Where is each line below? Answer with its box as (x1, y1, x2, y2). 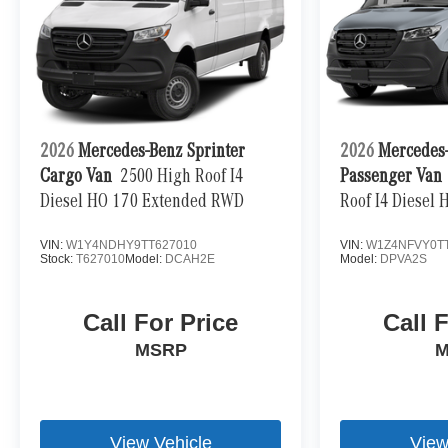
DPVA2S (380, 251, 428, 266)
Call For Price (83, 308, 238, 336)
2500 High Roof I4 (120, 167, 243, 188)
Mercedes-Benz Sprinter (78, 142, 245, 163)
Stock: (40, 251, 76, 266)
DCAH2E (165, 251, 215, 266)
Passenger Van (340, 167, 443, 188)
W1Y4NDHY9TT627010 (66, 237, 197, 252)
